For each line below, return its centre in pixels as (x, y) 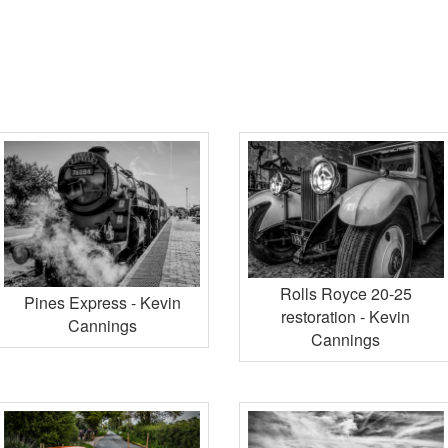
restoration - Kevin (346, 316)
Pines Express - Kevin (102, 303)
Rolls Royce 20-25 (345, 293)
